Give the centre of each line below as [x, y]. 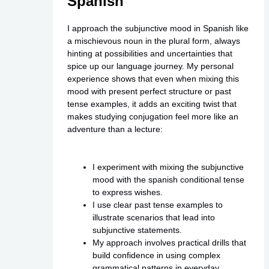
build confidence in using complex [156, 255]
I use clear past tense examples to [157, 205]
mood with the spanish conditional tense [168, 180]
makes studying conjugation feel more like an [153, 116]
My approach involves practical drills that [169, 243]
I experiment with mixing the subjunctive [168, 167]
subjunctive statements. [137, 230]
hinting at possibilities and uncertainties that [150, 53]
